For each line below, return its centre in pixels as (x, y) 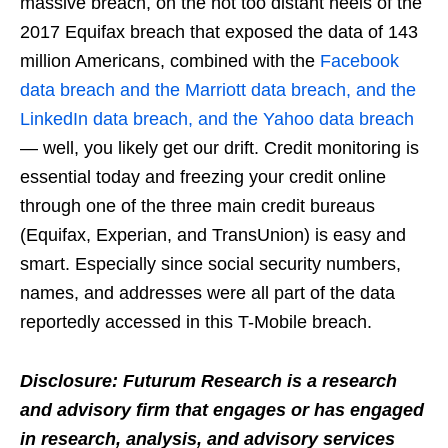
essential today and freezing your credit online (203, 177)
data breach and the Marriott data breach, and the (218, 90)
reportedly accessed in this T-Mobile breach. (196, 322)
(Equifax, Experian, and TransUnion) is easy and (213, 235)
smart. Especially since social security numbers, (210, 264)
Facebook (359, 61)
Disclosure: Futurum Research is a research (208, 381)
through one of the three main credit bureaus (197, 206)
